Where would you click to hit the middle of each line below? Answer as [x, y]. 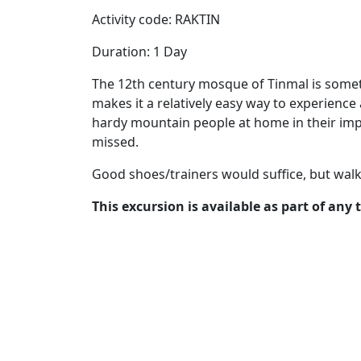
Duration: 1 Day [139, 52]
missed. [115, 142]
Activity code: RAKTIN [156, 19]
